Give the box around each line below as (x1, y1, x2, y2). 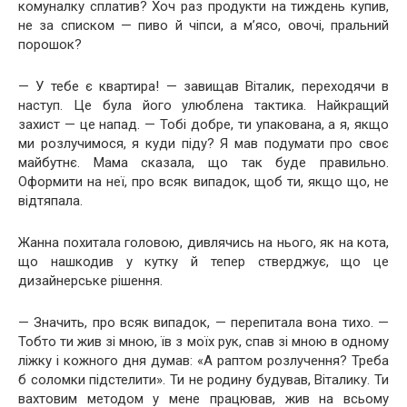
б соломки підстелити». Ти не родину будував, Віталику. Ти (18, 371, 389, 388)
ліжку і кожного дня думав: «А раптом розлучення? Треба (18, 352, 389, 369)
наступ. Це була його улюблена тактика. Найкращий (18, 96, 389, 114)
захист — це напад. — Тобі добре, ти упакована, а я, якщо (18, 115, 389, 133)
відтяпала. (18, 192, 83, 209)
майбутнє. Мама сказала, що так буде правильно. (18, 154, 389, 171)
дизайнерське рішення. (18, 272, 163, 289)
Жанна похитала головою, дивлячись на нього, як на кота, (18, 233, 389, 251)
